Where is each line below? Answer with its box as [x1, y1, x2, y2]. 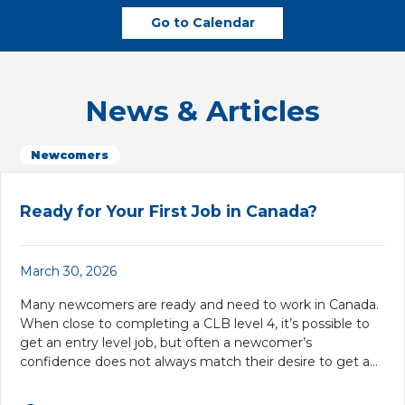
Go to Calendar [150, 14, 255, 31]
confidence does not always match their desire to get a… [20, 353, 378, 370]
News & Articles [85, 93, 320, 128]
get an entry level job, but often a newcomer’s [20, 334, 312, 351]
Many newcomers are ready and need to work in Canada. [20, 296, 379, 313]
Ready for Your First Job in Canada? [20, 201, 317, 221]
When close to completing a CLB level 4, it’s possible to [20, 315, 370, 332]
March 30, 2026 [20, 262, 117, 279]
